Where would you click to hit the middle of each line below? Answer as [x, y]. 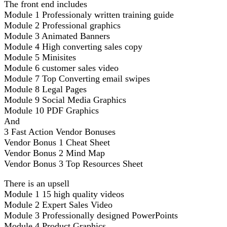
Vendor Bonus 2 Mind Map [54, 153]
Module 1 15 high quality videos [64, 194]
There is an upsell [37, 183]
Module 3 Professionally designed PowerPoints [91, 215]
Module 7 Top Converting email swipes [77, 78]
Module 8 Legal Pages [45, 89]
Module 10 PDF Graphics [51, 110]
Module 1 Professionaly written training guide [89, 14]
